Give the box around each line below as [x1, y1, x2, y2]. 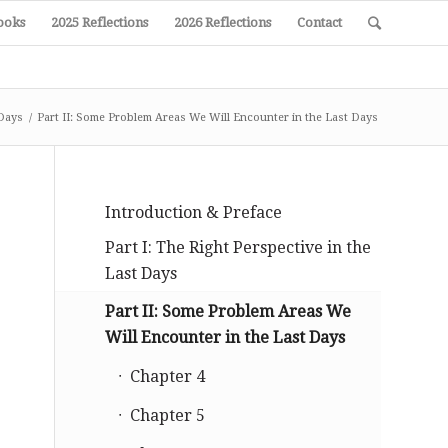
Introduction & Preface [105, 203, 283, 222]
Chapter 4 [130, 367, 206, 386]
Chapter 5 [130, 406, 206, 425]
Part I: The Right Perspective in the [105, 238, 372, 257]
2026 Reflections [174, 15, 271, 30]
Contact [297, 15, 342, 30]
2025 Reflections [51, 15, 148, 30]
